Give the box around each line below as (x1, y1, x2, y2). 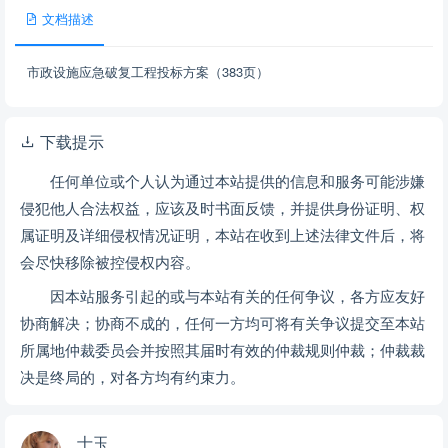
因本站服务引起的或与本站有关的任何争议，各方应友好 (50, 285, 425, 307)
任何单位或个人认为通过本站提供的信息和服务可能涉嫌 (50, 169, 425, 191)
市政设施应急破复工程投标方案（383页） (27, 61, 269, 81)
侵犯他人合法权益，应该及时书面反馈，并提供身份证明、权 (20, 196, 425, 218)
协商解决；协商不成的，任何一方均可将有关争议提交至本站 (20, 312, 425, 334)
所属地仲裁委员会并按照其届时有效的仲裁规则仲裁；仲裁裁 (20, 339, 425, 361)
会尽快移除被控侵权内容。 (20, 250, 200, 272)
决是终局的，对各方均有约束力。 (20, 366, 245, 388)
